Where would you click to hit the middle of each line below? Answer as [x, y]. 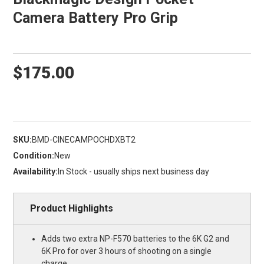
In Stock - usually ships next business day [133, 172]
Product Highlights [71, 209]
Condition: [33, 156]
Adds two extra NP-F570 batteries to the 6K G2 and [136, 239]
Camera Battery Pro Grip [95, 18]
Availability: [35, 172]
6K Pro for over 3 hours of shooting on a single [127, 251]
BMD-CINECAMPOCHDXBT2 [83, 140]
